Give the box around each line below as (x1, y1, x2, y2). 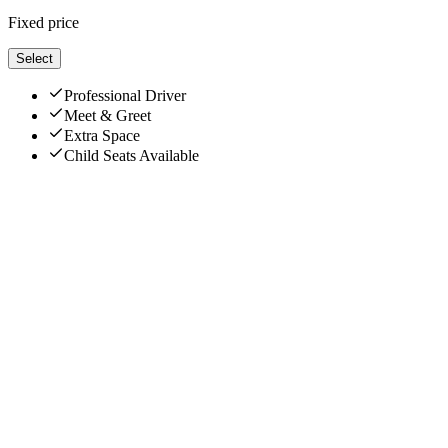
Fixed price (8, 14, 79, 32)
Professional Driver (64, 87, 186, 105)
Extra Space (64, 127, 140, 145)
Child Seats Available (64, 147, 199, 165)
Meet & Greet (64, 107, 151, 125)
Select (16, 51, 53, 67)
